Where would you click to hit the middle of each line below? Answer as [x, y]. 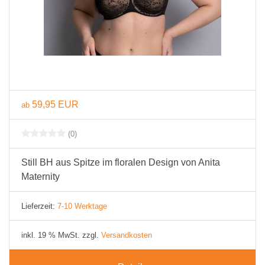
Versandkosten [127, 235]
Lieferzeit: [39, 206]
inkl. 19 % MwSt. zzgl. [61, 235]
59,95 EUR [55, 104]
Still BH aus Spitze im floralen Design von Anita [121, 162]
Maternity [41, 177]
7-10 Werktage [82, 206]
